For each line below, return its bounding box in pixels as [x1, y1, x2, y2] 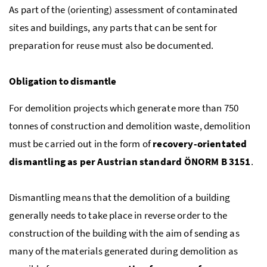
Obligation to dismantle [9, 74, 117, 88]
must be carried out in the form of [9, 136, 153, 150]
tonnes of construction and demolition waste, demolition [9, 119, 250, 132]
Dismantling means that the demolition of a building [9, 190, 230, 204]
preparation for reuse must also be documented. [9, 38, 214, 52]
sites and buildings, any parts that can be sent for [9, 20, 217, 34]
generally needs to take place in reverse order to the [9, 208, 228, 222]
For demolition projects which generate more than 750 [9, 101, 239, 114]
